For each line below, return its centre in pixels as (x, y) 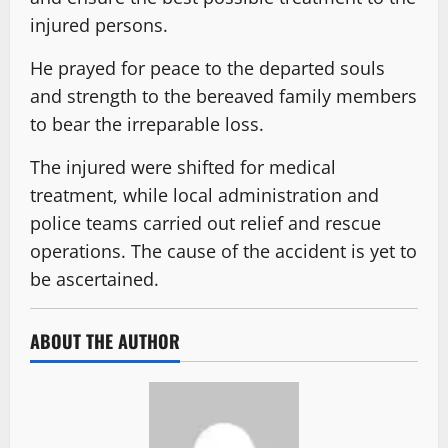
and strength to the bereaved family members (223, 95)
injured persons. (99, 24)
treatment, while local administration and (204, 194)
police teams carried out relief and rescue (205, 222)
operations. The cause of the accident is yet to (223, 250)
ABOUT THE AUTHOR (105, 340)
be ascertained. (94, 278)
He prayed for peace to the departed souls (207, 67)
